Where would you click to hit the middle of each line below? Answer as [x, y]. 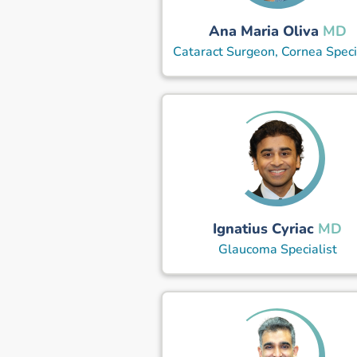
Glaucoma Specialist [277, 249]
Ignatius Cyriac [264, 228]
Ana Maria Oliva [263, 31]
